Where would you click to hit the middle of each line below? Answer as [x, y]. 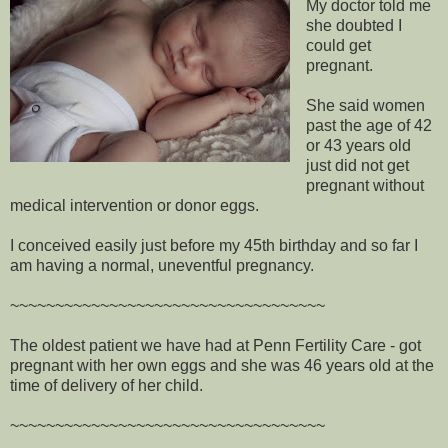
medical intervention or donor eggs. [134, 205]
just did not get [357, 165]
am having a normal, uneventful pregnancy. [162, 265]
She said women [365, 105]
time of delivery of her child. [106, 385]
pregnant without [364, 185]
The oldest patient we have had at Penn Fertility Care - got [215, 345]
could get [338, 45]
